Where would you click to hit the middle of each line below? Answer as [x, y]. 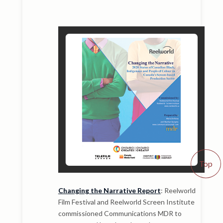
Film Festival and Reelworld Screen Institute [126, 202]
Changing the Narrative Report [109, 191]
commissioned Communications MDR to [120, 214]
